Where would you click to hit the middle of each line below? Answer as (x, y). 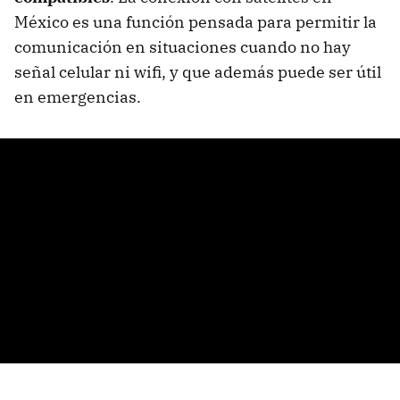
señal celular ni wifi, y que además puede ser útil (198, 72)
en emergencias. (78, 97)
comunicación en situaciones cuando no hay (183, 47)
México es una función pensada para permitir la (196, 22)
